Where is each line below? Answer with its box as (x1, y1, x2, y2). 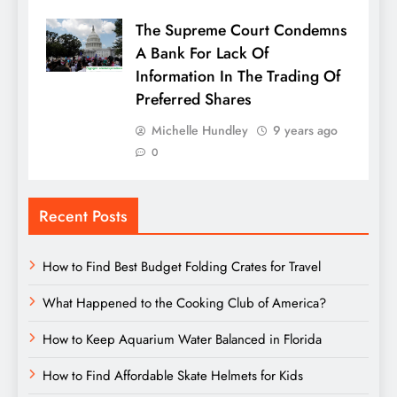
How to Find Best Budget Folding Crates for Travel (43, 257, 321, 277)
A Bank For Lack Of (136, 42, 269, 66)
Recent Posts (39, 205, 128, 229)
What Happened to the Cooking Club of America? (43, 293, 326, 314)
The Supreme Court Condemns (136, 19, 346, 43)
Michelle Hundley (152, 121, 248, 140)
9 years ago (273, 121, 338, 140)
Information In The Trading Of (136, 65, 340, 89)
